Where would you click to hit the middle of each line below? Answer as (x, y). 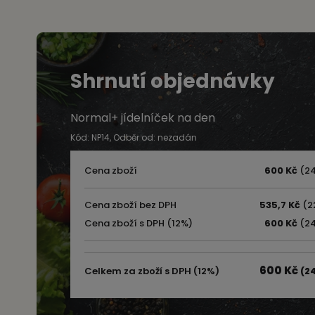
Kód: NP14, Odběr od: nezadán (134, 137)
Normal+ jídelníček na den (143, 117)
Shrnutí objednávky (173, 81)
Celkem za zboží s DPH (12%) (152, 271)
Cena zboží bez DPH (130, 205)
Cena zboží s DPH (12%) (139, 223)
